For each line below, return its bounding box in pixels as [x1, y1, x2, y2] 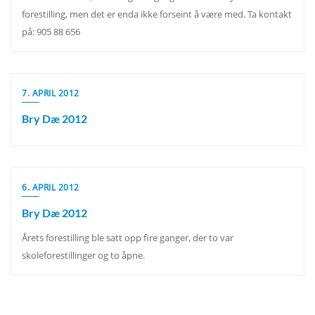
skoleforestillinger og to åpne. [22, 249, 145, 262]
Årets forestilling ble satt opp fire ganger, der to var [22, 231, 233, 244]
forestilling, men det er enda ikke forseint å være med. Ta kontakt [22, 8, 292, 20]
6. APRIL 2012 [22, 181, 79, 193]
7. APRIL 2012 [22, 87, 79, 99]
